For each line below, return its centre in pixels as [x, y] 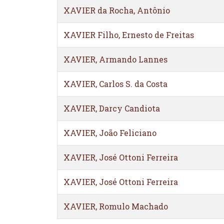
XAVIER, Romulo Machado [116, 206]
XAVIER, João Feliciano [110, 133]
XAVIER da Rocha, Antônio [117, 10]
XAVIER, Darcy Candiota [112, 108]
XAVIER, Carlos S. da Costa [115, 84]
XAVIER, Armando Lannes [115, 59]
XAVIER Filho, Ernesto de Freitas [129, 35]
